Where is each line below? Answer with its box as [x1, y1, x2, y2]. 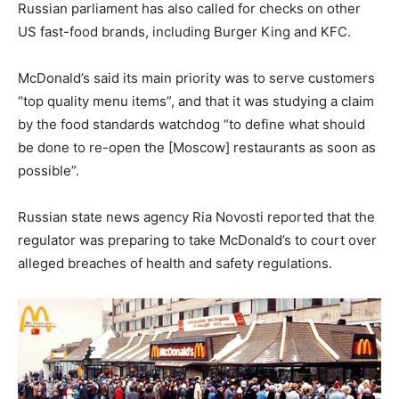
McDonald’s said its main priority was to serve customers [18, 69, 375, 87]
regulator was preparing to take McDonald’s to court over [18, 232, 377, 249]
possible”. [18, 162, 79, 180]
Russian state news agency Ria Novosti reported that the [18, 208, 375, 226]
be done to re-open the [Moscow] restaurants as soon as [18, 139, 376, 157]
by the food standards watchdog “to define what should [18, 116, 365, 134]
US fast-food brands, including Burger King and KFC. [18, 23, 351, 41]
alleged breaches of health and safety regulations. [18, 255, 332, 273]
